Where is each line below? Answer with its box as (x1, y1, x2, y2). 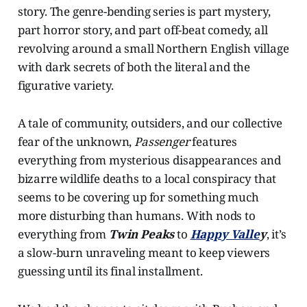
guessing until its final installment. (17, 263, 203, 280)
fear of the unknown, (17, 134, 135, 150)
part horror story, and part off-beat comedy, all (17, 22, 268, 38)
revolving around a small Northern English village (17, 40, 289, 57)
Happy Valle (190, 226, 260, 243)
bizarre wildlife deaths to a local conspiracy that (17, 171, 277, 187)
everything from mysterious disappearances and (17, 152, 282, 169)
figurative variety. (17, 77, 114, 94)
